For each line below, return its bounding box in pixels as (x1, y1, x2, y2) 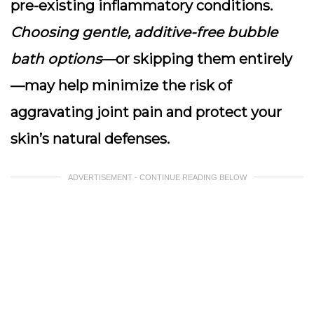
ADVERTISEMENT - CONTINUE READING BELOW (67, 173, 247, 182)
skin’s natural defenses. (11, 130, 170, 147)
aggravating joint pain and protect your (11, 104, 282, 121)
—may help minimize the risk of (11, 77, 231, 94)
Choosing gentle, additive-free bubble (11, 24, 278, 41)
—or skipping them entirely (102, 50, 292, 67)
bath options (11, 50, 102, 67)
